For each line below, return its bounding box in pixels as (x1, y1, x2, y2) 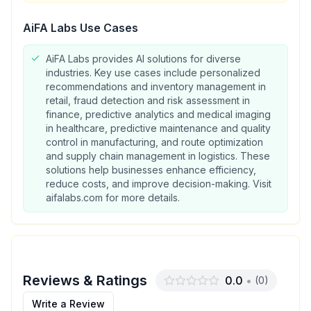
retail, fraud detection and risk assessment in (46, 94, 250, 106)
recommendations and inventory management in (46, 81, 266, 92)
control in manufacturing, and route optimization (46, 136, 263, 148)
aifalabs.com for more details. (46, 192, 180, 203)
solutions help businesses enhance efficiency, (46, 164, 256, 176)
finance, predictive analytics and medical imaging (46, 108, 271, 120)
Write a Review (32, 298, 105, 310)
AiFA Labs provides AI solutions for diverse (46, 53, 241, 65)
